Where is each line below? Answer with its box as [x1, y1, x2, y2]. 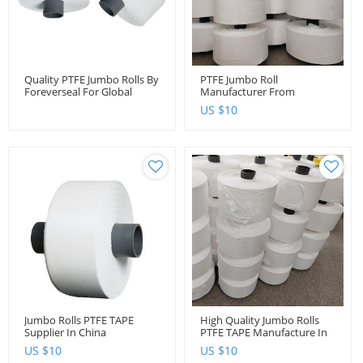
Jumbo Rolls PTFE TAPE [24, 313, 134, 327]
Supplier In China [24, 325, 106, 340]
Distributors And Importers [24, 96, 155, 111]
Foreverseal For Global [24, 84, 132, 99]
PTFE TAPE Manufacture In [200, 325, 327, 340]
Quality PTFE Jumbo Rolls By [24, 72, 159, 87]
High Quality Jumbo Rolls [200, 313, 319, 327]
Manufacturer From [200, 84, 295, 99]
